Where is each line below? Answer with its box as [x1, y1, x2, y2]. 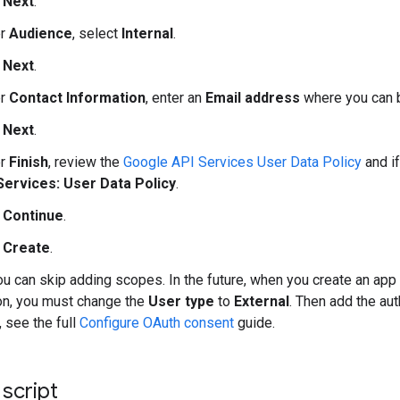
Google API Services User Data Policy [123, 153, 362, 171]
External [234, 292, 289, 310]
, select [72, 24, 121, 42]
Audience [9, 24, 72, 42]
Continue [3, 206, 63, 224]
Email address [205, 88, 300, 106]
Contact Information [9, 88, 146, 106]
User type [148, 292, 214, 310]
